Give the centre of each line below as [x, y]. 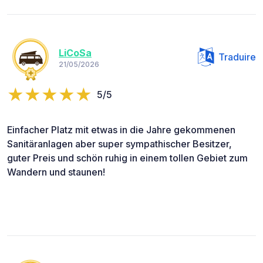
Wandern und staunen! [56, 172]
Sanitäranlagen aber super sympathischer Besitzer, [119, 144]
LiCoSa [75, 53]
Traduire [237, 57]
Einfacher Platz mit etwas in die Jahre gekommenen [121, 130]
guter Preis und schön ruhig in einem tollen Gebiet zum [127, 158]
